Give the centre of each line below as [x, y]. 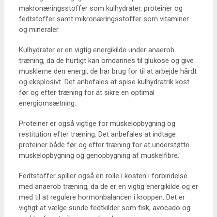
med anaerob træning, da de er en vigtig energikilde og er [108, 186]
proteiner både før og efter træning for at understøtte [104, 145]
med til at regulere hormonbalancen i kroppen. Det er [102, 197]
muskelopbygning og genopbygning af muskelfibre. [99, 155]
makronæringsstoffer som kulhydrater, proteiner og [101, 8]
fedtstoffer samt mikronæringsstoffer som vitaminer [104, 19]
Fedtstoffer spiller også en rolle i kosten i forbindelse [103, 176]
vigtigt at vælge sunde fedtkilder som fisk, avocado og [104, 208]
